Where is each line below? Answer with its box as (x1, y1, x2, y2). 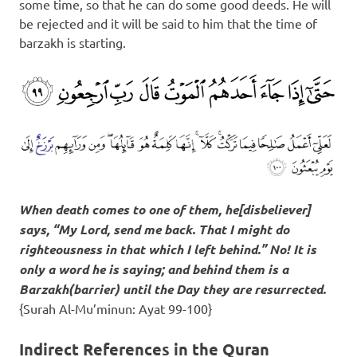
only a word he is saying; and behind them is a (19, 261, 288, 278)
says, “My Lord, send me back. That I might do (19, 221, 289, 238)
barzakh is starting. (19, 34, 126, 51)
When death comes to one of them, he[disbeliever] (19, 201, 311, 218)
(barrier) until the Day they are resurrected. (69, 280, 326, 298)
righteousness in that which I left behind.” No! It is (19, 241, 316, 258)
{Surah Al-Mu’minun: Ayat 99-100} (19, 300, 212, 317)
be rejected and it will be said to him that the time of (19, 15, 317, 32)
